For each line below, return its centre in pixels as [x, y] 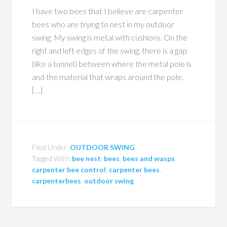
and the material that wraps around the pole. [108, 77]
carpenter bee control [69, 169]
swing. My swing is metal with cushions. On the [110, 37]
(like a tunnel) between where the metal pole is [112, 64]
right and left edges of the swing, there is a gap [110, 50]
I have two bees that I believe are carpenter [108, 11]
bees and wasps [149, 158]
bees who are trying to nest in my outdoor [103, 24]
